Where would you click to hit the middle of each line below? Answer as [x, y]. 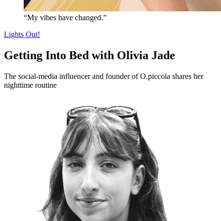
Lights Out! [22, 34]
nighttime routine [30, 85]
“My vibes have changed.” [65, 18]
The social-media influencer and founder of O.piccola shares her [104, 76]
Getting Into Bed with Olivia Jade [90, 55]
